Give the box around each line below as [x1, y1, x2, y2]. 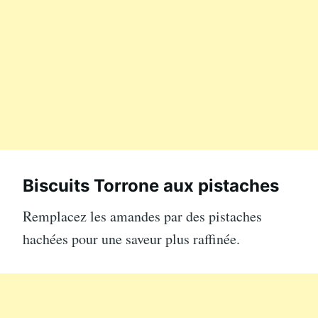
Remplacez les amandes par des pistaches [23, 206, 262, 226]
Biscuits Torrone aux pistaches [23, 175, 279, 196]
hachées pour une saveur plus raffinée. [23, 229, 240, 248]
